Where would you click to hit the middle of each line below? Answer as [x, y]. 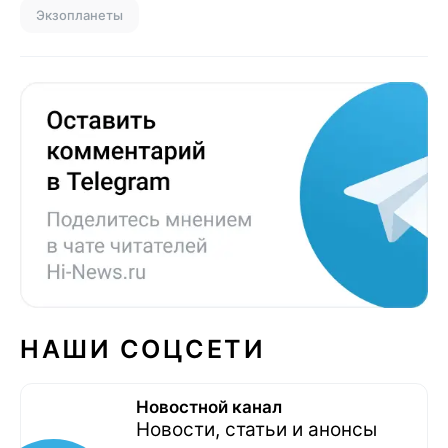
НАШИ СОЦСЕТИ [142, 349]
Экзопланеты [79, 15]
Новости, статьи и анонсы [256, 430]
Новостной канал [209, 407]
